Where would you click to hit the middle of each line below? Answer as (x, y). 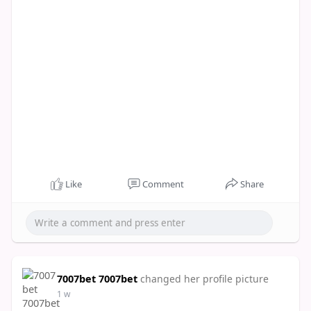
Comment (163, 184)
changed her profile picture (204, 279)
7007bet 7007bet (97, 278)
